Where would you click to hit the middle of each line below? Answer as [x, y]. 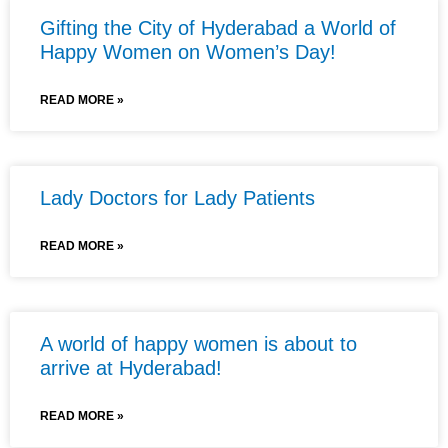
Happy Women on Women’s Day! [188, 51]
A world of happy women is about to [198, 343]
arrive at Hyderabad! [131, 367]
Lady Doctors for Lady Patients [177, 197]
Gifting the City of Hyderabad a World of [218, 27]
